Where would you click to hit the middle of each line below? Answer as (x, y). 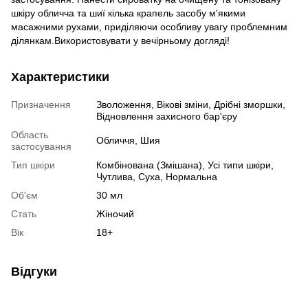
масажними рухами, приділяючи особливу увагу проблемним (149, 27)
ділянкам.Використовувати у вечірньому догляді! (120, 41)
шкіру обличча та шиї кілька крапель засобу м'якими (128, 13)
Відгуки (34, 272)
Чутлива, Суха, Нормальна (157, 177)
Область (30, 135)
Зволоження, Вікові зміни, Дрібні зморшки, (191, 105)
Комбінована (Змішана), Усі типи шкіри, (185, 165)
